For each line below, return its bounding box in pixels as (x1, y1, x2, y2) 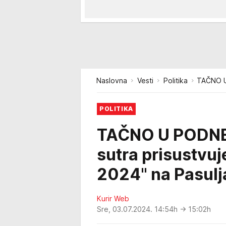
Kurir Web (97, 194, 129, 203)
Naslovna (96, 76, 127, 85)
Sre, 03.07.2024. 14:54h (97, 205, 180, 213)
